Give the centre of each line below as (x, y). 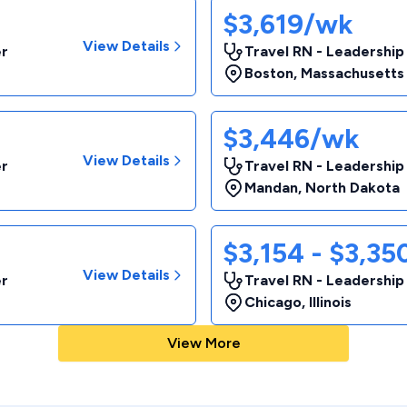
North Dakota (352, 188)
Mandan (271, 188)
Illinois (330, 302)
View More (203, 343)
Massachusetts (352, 73)
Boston (269, 73)
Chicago (273, 302)
